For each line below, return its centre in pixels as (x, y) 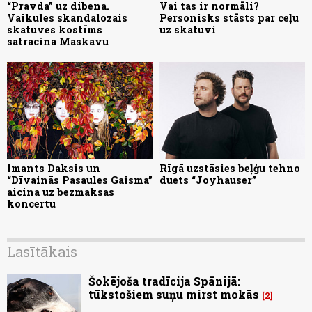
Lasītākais (42, 251)
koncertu (31, 203)
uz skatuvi (188, 29)
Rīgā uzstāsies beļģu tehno (230, 168)
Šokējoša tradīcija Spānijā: (164, 281)
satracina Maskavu (58, 41)
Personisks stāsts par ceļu (229, 17)
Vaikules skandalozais (67, 17)
